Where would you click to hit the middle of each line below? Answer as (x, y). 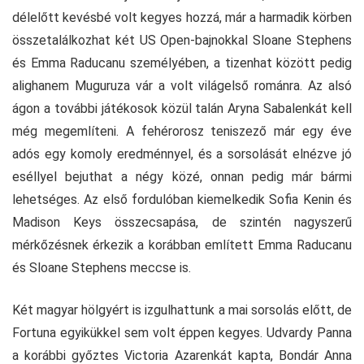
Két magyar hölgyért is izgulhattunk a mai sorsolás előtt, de (182, 310)
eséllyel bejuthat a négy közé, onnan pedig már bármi (182, 176)
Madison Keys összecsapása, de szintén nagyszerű (182, 222)
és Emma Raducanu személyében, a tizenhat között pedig (182, 63)
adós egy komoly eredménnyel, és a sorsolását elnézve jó (182, 154)
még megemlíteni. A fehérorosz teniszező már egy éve (182, 131)
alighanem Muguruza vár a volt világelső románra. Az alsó (182, 85)
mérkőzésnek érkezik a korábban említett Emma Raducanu (182, 245)
